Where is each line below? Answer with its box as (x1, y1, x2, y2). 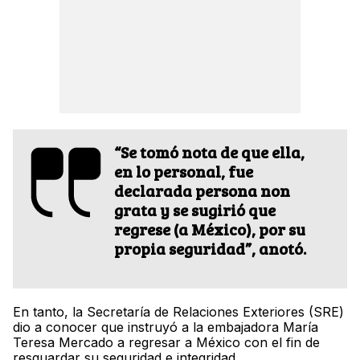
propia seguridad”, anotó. (114, 237, 306, 260)
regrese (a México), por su (114, 218, 305, 241)
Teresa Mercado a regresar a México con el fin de (13, 334, 320, 351)
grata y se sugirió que (114, 198, 276, 222)
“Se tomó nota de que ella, (114, 141, 305, 164)
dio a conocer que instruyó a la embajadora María (13, 319, 318, 336)
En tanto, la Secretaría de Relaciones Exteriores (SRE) (13, 304, 344, 321)
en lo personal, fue (114, 160, 253, 183)
